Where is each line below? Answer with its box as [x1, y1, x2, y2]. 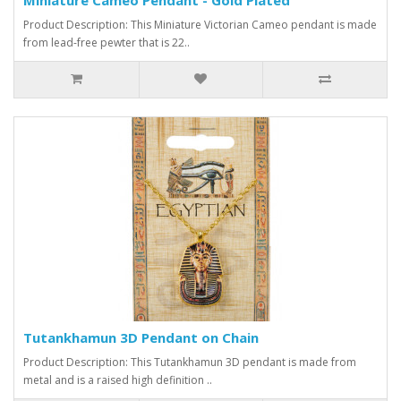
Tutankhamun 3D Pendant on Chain [23, 328, 259, 346]
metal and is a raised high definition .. [23, 371, 212, 388]
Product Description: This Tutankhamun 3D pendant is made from [23, 354, 356, 370]
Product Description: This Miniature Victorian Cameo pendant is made [23, 16, 377, 32]
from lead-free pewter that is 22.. [23, 34, 190, 50]
